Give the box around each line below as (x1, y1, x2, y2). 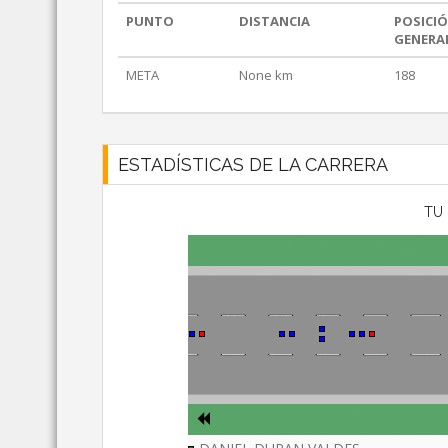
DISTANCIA (239, 12, 310, 31)
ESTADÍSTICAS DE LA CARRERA (118, 154, 388, 176)
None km (239, 66, 293, 85)
